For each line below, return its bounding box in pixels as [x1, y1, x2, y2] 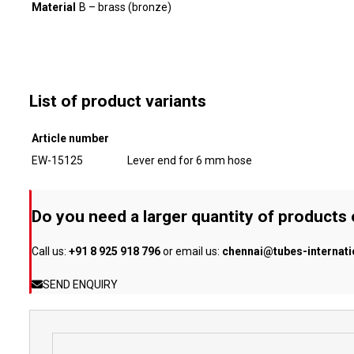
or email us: [160, 244, 222, 258]
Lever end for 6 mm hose [126, 153, 252, 167]
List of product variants [28, 92, 206, 111]
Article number [31, 131, 109, 145]
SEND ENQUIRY [42, 277, 118, 291]
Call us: [31, 244, 69, 258]
